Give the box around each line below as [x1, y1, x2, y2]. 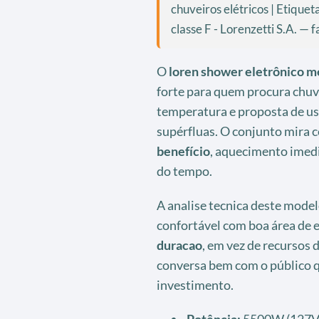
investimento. [156, 276, 234, 293]
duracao [156, 236, 202, 253]
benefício [156, 142, 210, 159]
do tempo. [156, 162, 212, 179]
